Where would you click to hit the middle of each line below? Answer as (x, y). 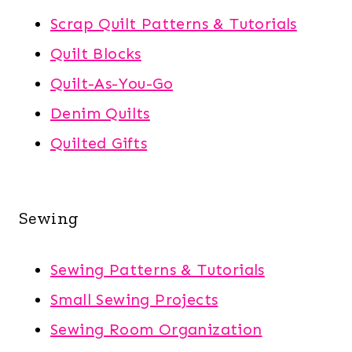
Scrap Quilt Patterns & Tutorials (174, 23)
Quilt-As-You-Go (112, 83)
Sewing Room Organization (156, 329)
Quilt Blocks (96, 53)
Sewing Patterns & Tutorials (158, 269)
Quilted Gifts (99, 143)
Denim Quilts (100, 113)
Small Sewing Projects (134, 299)
